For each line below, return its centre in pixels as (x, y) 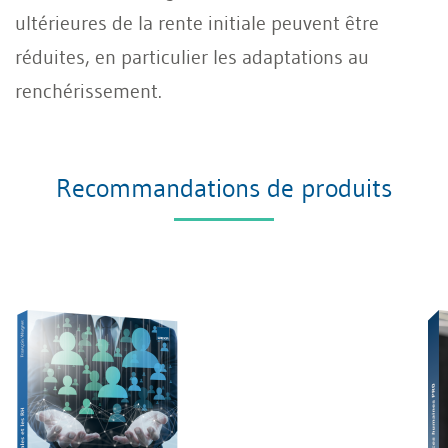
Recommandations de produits (224, 187)
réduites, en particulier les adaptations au (192, 56)
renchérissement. (88, 90)
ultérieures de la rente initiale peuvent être (197, 22)
